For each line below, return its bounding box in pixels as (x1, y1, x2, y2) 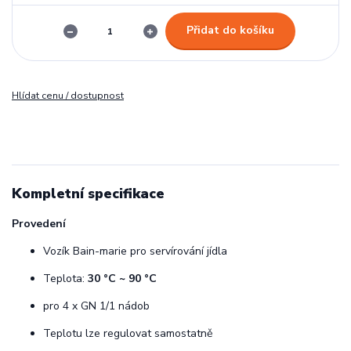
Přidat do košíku (186, 23, 274, 38)
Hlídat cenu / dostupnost (12, 89, 124, 102)
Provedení (12, 216, 66, 232)
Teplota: (43, 271, 88, 287)
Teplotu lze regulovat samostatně (43, 326, 212, 342)
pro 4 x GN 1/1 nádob (43, 299, 150, 314)
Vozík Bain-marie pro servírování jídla (43, 244, 227, 259)
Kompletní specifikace (12, 183, 165, 203)
